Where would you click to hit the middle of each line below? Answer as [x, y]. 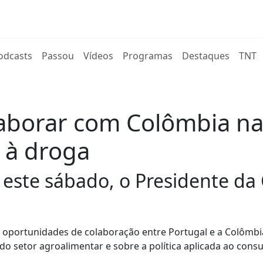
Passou [58, 56]
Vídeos [99, 56]
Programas [148, 56]
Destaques [206, 56]
